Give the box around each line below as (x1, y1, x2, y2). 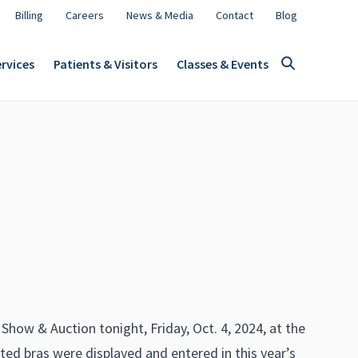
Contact (216, 8, 253, 22)
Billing (15, 8, 43, 22)
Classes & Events (177, 55, 268, 72)
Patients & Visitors (54, 55, 157, 72)
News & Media (126, 8, 193, 22)
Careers (66, 8, 104, 22)
